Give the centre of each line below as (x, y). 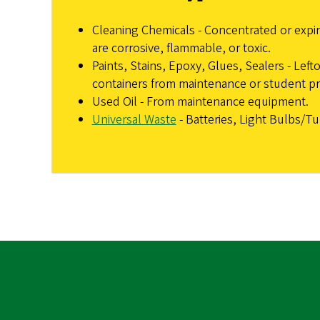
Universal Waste (134, 119)
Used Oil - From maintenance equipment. (200, 101)
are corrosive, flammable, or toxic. (181, 48)
